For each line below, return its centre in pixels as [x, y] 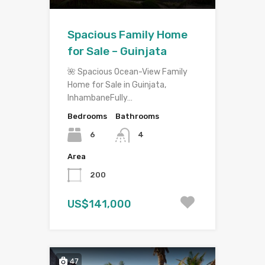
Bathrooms [137, 117]
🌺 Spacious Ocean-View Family [127, 72]
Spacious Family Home [127, 35]
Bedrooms [87, 117]
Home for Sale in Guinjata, [117, 85]
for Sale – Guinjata [117, 51]
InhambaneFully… [100, 98]
